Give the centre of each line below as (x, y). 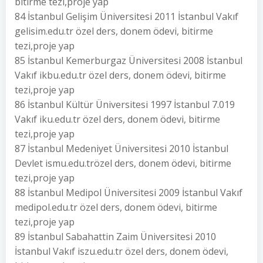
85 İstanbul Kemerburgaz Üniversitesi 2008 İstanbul (129, 60)
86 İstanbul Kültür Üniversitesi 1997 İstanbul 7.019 (125, 104)
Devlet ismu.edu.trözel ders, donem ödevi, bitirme (123, 163)
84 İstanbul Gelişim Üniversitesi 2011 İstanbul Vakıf (127, 16)
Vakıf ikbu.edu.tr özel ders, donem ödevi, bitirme (120, 75)
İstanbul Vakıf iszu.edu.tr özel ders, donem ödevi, (122, 251)
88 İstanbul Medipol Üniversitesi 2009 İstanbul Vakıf (129, 193)
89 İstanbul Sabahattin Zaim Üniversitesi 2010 (115, 237)
